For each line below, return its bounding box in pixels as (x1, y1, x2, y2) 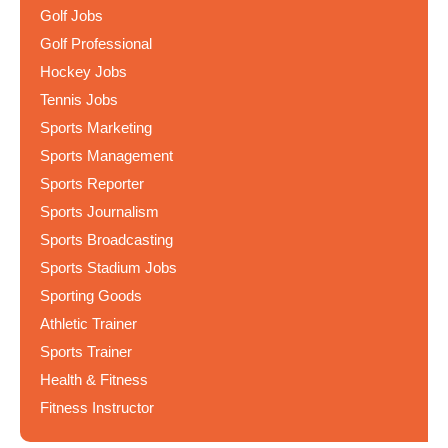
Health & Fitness (40, 371, 148, 388)
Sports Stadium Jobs (40, 259, 177, 276)
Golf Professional (40, 35, 152, 52)
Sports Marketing (40, 119, 152, 136)
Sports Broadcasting (40, 231, 173, 248)
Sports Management (40, 147, 173, 164)
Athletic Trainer (40, 315, 137, 332)
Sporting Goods (40, 287, 142, 304)
